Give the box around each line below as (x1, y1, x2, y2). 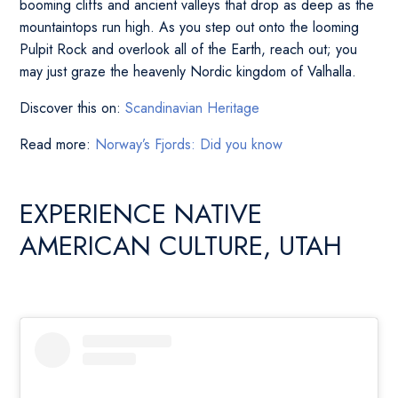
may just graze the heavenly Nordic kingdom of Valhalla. (20, 61, 357, 83)
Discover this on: (20, 98, 126, 119)
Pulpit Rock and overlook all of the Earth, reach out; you (20, 39, 358, 60)
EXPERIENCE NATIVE (20, 195, 263, 234)
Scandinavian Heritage (125, 98, 260, 119)
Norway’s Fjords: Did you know (95, 134, 283, 155)
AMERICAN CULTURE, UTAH (20, 227, 343, 266)
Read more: (20, 134, 96, 155)
